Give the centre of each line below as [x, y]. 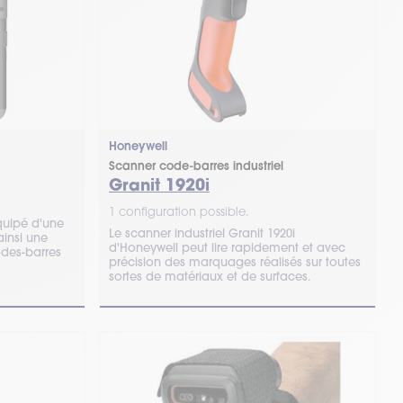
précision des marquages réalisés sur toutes [234, 262]
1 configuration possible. [179, 211]
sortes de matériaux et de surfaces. [210, 276]
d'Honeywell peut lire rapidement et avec [227, 247]
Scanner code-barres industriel [196, 166]
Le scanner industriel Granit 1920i [201, 233]
